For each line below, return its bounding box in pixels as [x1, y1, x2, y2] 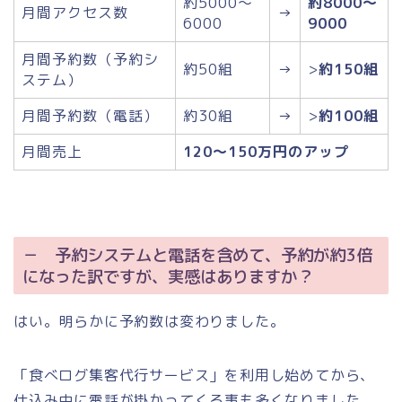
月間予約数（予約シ [22, 48, 159, 69]
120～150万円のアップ [183, 141, 349, 162]
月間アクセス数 [22, 2, 128, 22]
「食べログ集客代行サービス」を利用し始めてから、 [13, 365, 376, 386]
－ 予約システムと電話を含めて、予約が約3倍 [22, 243, 372, 267]
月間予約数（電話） [22, 105, 159, 126]
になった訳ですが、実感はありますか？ [22, 265, 313, 289]
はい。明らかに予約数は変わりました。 [13, 311, 285, 332]
